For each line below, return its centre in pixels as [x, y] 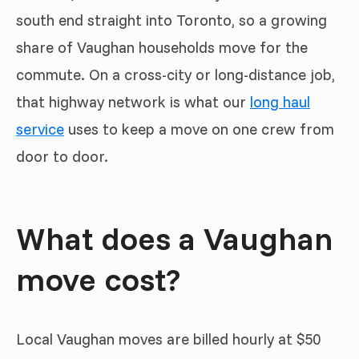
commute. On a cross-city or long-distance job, [175, 74]
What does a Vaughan [175, 238]
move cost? [98, 278]
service [40, 129]
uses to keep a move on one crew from [199, 129]
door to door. [62, 156]
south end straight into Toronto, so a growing [171, 20]
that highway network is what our [133, 101]
